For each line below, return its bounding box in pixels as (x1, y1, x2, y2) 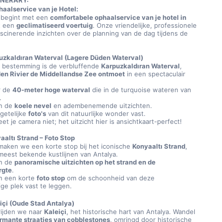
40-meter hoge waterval (12, 86, 91, 94)
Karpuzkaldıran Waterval (101, 62, 180, 70)
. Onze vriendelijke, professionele (93, 21, 197, 29)
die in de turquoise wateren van (90, 86, 192, 94)
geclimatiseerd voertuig (16, 21, 93, 29)
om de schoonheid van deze (65, 174, 155, 182)
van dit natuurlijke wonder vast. (46, 110, 146, 117)
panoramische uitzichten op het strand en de (14, 158, 156, 166)
